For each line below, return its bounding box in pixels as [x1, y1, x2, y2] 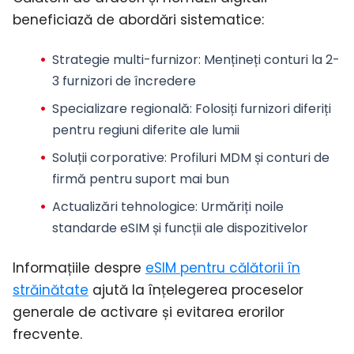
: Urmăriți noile [194, 198, 284, 217]
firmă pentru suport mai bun [51, 170, 229, 189]
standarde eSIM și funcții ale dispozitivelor [51, 219, 308, 238]
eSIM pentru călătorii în [145, 258, 300, 277]
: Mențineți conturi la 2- [198, 51, 340, 70]
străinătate [13, 280, 88, 299]
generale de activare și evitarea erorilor [13, 302, 284, 322]
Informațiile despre [13, 258, 145, 277]
